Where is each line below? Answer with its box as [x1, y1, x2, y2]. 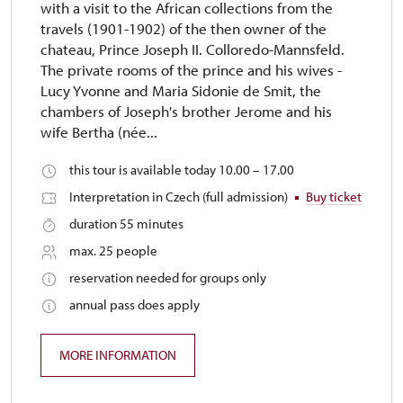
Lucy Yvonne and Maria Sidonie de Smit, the [40, 81, 321, 100]
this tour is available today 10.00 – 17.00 [69, 161, 294, 178]
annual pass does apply [69, 296, 200, 313]
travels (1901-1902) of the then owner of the [40, 19, 327, 38]
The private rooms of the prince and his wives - [40, 60, 342, 79]
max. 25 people [69, 242, 157, 259]
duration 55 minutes [69, 215, 184, 232]
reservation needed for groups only [69, 269, 266, 286]
